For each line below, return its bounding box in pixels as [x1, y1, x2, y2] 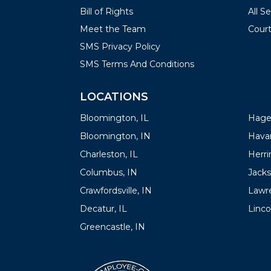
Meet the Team [80, 23, 146, 34]
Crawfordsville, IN [80, 184, 152, 196]
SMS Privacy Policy [80, 41, 160, 52]
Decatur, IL [80, 203, 127, 214]
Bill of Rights [80, 5, 133, 17]
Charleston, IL [80, 148, 138, 160]
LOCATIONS [80, 90, 148, 103]
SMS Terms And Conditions [80, 58, 194, 70]
